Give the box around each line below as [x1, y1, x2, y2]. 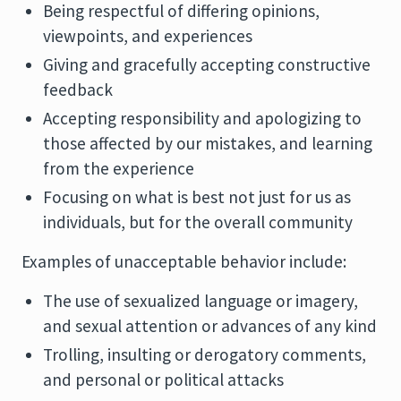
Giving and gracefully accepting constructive [43, 54, 371, 75]
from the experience [43, 158, 194, 179]
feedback [43, 79, 113, 100]
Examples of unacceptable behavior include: [21, 251, 346, 272]
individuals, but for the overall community [43, 211, 353, 233]
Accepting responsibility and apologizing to [43, 107, 362, 129]
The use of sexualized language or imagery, [43, 290, 358, 311]
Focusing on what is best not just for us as [43, 186, 351, 208]
